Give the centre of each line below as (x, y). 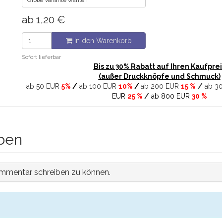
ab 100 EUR (98, 86)
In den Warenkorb (102, 41)
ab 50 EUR (44, 86)
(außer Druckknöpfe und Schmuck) (159, 76)
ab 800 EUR (170, 96)
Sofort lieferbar (41, 57)
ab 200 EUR (161, 86)
